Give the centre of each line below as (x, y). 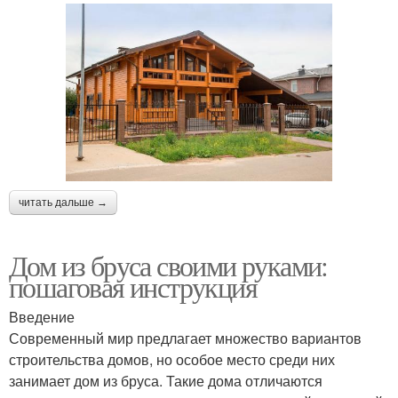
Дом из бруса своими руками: (168, 265)
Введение (42, 316)
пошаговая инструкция (133, 286)
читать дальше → (63, 202)
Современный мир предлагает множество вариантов (185, 338)
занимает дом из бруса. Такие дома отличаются (166, 380)
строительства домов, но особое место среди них (172, 359)
